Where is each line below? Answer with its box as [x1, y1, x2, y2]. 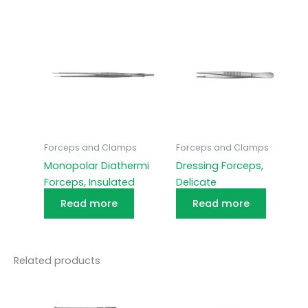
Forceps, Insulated [43, 175, 135, 190]
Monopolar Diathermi [43, 159, 149, 173]
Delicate [175, 175, 217, 190]
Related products [14, 253, 100, 267]
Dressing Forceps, [175, 159, 263, 173]
